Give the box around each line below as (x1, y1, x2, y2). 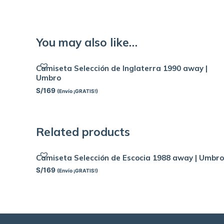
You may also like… (36, 35, 137, 50)
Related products (36, 124, 130, 139)
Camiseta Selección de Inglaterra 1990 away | (36, 63, 207, 73)
